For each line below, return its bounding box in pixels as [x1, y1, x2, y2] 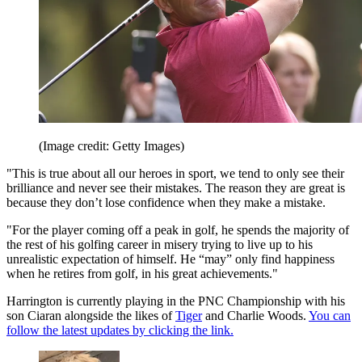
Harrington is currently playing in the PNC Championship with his [6, 294, 345, 309]
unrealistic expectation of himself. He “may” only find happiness [6, 252, 335, 267]
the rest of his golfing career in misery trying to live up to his [6, 238, 313, 252]
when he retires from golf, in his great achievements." [6, 267, 278, 281]
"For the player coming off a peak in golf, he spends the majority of [6, 223, 349, 238]
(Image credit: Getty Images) [39, 139, 184, 154]
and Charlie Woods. [202, 309, 309, 323]
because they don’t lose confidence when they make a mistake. [6, 196, 326, 210]
